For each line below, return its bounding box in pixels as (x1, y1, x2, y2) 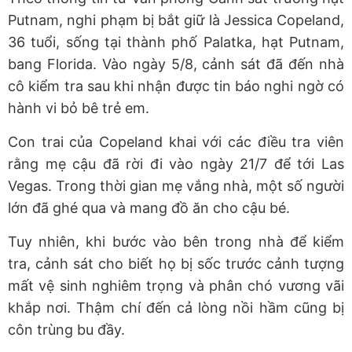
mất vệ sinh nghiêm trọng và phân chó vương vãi (8, 277, 344, 294)
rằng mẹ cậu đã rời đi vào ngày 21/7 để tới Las (8, 155, 344, 172)
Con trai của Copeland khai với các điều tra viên (8, 133, 344, 150)
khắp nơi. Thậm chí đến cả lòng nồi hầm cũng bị (8, 299, 344, 316)
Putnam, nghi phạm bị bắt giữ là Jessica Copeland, (8, 11, 344, 28)
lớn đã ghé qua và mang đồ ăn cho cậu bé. (8, 199, 290, 216)
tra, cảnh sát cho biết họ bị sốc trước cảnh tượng (8, 255, 344, 272)
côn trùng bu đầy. (8, 321, 125, 338)
